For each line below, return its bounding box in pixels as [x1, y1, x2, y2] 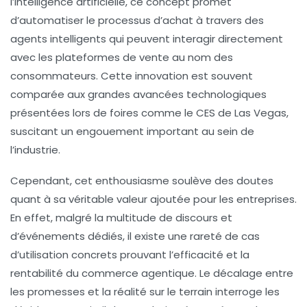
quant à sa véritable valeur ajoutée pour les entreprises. [10, 192, 297, 207]
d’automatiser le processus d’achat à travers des [10, 13, 264, 28]
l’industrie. [10, 143, 60, 158]
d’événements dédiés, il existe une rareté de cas [10, 229, 260, 244]
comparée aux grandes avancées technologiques [10, 87, 267, 102]
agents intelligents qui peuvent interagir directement [10, 32, 283, 47]
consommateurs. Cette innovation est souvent [10, 69, 253, 84]
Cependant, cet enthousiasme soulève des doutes [10, 173, 273, 188]
